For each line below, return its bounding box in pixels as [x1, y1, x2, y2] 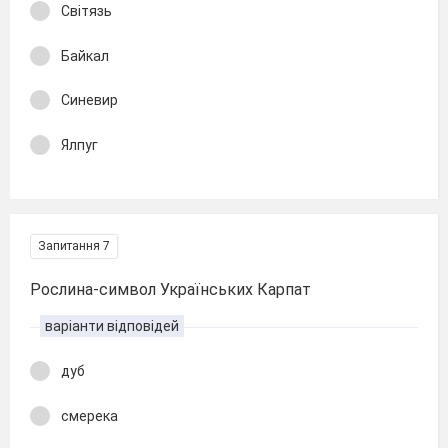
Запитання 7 [38, 239, 110, 253]
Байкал [61, 47, 109, 64]
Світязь [61, 3, 112, 19]
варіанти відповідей [45, 318, 179, 334]
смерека [61, 407, 118, 424]
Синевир [61, 92, 118, 108]
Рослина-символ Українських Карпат [30, 280, 311, 299]
